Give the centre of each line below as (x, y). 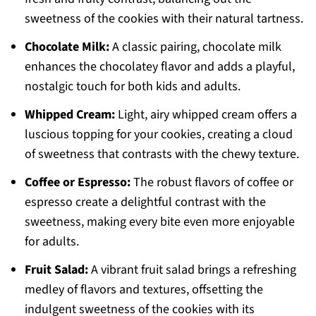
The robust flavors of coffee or (212, 183)
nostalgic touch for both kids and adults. (132, 87)
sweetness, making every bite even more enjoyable (159, 222)
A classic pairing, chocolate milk (195, 47)
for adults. (51, 242)
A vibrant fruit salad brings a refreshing (192, 270)
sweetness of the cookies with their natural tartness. (164, 19)
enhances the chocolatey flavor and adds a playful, (159, 67)
